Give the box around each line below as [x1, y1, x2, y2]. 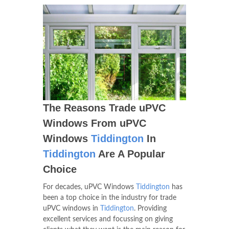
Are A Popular [96, 148, 165, 159]
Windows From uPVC [43, 117, 146, 129]
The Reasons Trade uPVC [43, 102, 166, 113]
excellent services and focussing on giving [43, 215, 173, 223]
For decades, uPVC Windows [43, 183, 136, 191]
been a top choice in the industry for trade [43, 194, 176, 201]
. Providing [134, 204, 167, 212]
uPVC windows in [43, 204, 100, 212]
